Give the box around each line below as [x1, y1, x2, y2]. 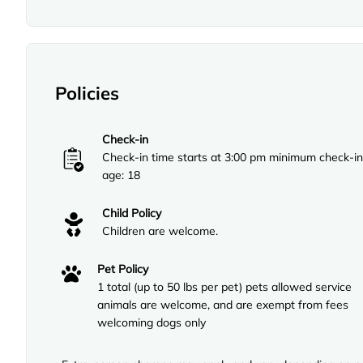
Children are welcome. [102, 224, 218, 239]
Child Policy [102, 206, 161, 221]
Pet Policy [97, 262, 148, 277]
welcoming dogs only [97, 315, 206, 331]
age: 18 [102, 168, 140, 183]
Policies [55, 82, 119, 105]
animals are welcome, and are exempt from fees [97, 297, 348, 313]
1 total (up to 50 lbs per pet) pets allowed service [97, 280, 352, 295]
